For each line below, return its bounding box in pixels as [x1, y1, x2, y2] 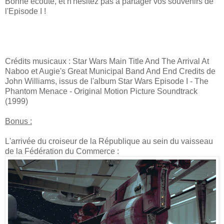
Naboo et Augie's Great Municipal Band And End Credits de [5, 67, 215, 76]
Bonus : [5, 117, 32, 126]
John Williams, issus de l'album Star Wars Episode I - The [5, 77, 208, 86]
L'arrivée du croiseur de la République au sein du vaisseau [5, 137, 213, 146]
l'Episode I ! [5, 7, 46, 16]
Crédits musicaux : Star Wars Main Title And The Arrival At [5, 57, 209, 66]
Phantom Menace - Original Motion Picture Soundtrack [5, 87, 197, 96]
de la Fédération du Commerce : [5, 147, 119, 156]
